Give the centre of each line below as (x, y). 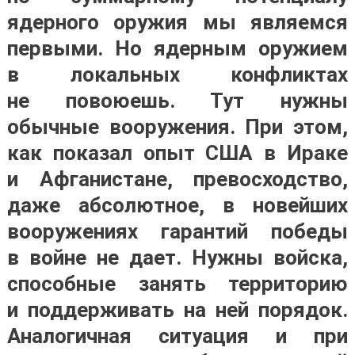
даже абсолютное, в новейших (177, 205)
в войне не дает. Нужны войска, (177, 258)
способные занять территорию (177, 284)
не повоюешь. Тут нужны (177, 101)
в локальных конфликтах (177, 74)
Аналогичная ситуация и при (177, 336)
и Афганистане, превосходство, (177, 179)
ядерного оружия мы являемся (177, 22)
